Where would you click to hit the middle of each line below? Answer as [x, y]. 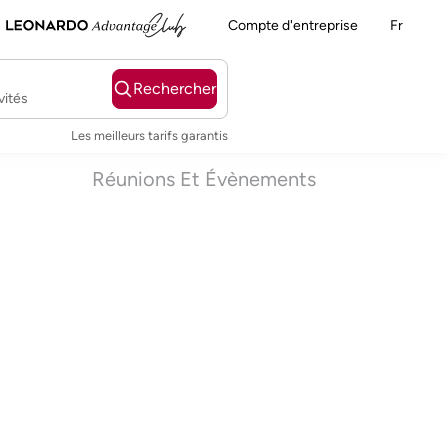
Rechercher [174, 88]
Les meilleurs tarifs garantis [149, 135]
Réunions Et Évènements [204, 179]
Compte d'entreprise [293, 25]
